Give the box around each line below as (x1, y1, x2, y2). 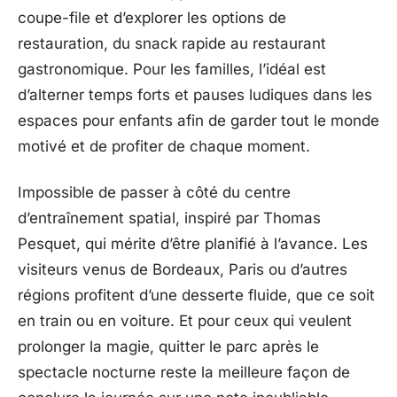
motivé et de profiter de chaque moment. (18, 137, 310, 156)
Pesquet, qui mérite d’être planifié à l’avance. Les (18, 234, 368, 253)
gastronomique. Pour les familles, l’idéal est (18, 60, 326, 79)
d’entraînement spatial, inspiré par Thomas (18, 208, 321, 227)
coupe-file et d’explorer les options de (18, 9, 286, 27)
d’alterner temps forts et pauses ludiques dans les (18, 86, 372, 105)
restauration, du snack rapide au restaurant (18, 35, 326, 53)
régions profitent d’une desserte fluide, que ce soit (18, 285, 375, 304)
